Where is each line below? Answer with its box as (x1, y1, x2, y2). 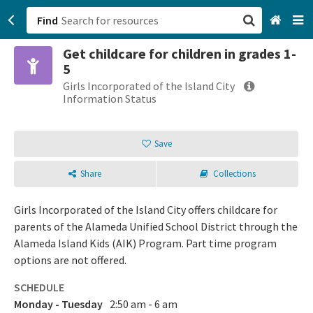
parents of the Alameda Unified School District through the (14, 219, 298, 233)
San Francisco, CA (163, 56, 248, 70)
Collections (212, 168, 256, 180)
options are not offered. (14, 253, 126, 267)
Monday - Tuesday (14, 297, 103, 311)
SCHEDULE (14, 280, 64, 294)
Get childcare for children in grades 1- (63, 45, 296, 62)
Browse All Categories (163, 85, 271, 99)
